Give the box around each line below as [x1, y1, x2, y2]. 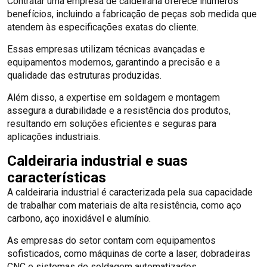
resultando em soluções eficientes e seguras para [7, 117, 216, 129]
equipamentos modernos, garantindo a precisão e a [7, 56, 220, 68]
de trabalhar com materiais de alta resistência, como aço [7, 199, 241, 211]
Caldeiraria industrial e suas [7, 152, 188, 169]
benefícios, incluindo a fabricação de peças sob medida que [7, 8, 257, 20]
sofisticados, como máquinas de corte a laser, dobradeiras [7, 247, 250, 259]
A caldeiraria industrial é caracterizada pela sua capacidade [7, 186, 253, 198]
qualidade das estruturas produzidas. [7, 69, 164, 81]
